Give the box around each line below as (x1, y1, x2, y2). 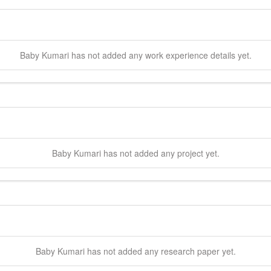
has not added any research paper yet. (84, 244, 236, 257)
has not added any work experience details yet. (68, 48, 252, 61)
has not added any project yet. (100, 146, 220, 159)
